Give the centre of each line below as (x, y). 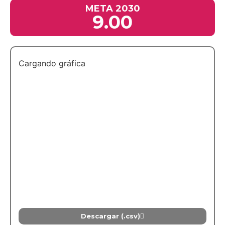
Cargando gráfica (52, 63)
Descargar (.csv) (110, 216)
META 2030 (113, 8)
